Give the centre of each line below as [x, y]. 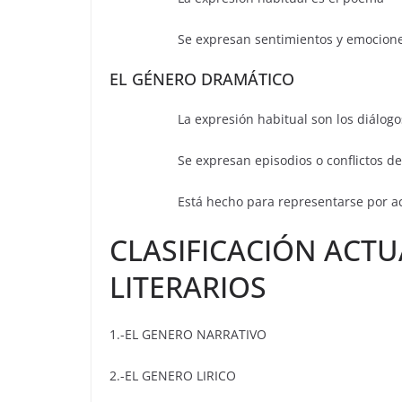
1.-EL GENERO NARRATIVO [188, 335]
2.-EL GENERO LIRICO [173, 376]
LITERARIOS [188, 287]
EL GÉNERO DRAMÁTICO [202, 79]
